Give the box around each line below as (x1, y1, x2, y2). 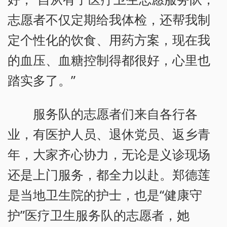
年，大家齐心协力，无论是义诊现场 (8, 145, 210, 163)
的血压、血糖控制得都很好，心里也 (8, 51, 210, 69)
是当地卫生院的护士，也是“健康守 (8, 186, 202, 204)
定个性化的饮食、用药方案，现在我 (8, 31, 210, 49)
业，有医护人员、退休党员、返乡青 (8, 125, 210, 143)
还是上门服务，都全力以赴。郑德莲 (8, 166, 210, 183)
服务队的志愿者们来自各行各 (33, 105, 198, 123)
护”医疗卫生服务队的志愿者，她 (8, 206, 190, 224)
